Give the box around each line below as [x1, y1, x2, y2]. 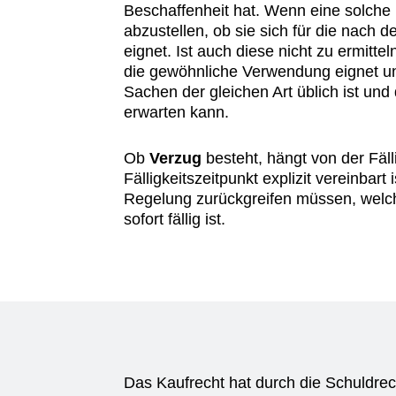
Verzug [149, 149, 202, 168]
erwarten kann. [124, 103, 230, 121]
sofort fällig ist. [124, 210, 226, 229]
